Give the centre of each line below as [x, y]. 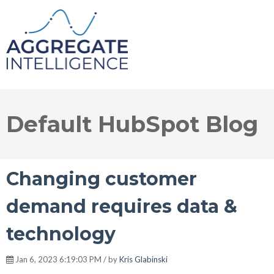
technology [61, 234]
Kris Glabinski [143, 259]
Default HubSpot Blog [132, 124]
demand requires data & [122, 206]
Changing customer [102, 179]
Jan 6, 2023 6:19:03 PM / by [66, 259]
